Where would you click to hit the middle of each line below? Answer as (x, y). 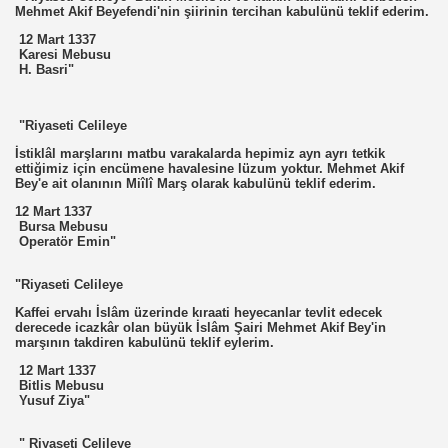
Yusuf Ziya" (52, 400)
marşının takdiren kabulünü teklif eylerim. (144, 342)
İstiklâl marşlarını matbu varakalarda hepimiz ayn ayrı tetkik (200, 153)
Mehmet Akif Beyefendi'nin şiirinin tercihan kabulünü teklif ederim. (222, 11)
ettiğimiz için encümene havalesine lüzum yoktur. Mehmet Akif (209, 168)
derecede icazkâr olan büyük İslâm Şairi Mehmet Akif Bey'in (200, 327)
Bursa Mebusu (61, 226)
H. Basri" (44, 69)
